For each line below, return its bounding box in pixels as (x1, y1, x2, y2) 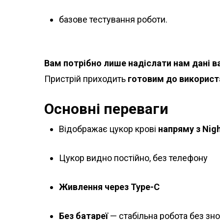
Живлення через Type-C (59, 182, 160, 192)
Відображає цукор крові (59, 124, 158, 135)
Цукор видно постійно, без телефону (59, 153, 208, 164)
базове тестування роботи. (59, 14, 167, 25)
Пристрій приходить (44, 74, 128, 84)
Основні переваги (44, 100, 168, 118)
